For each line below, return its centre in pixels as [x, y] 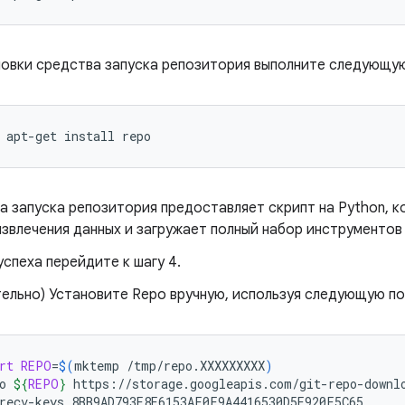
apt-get [32, 136]
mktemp [97, 366]
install [89, 136]
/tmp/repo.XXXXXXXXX [196, 366]
